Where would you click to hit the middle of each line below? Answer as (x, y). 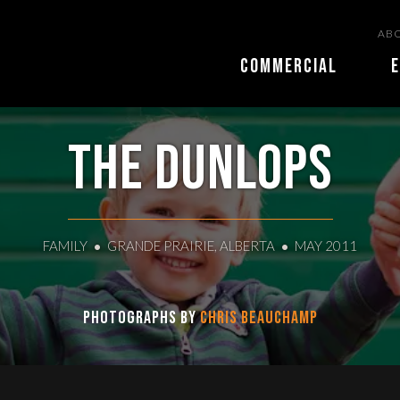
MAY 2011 (326, 245)
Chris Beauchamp (258, 318)
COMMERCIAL (289, 67)
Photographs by (141, 318)
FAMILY (65, 245)
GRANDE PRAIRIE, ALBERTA (192, 245)
